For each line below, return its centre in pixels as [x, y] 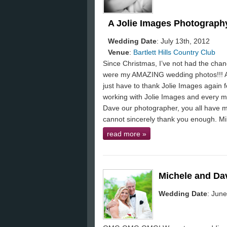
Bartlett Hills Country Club [174, 52]
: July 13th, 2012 [183, 41]
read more [125, 134]
